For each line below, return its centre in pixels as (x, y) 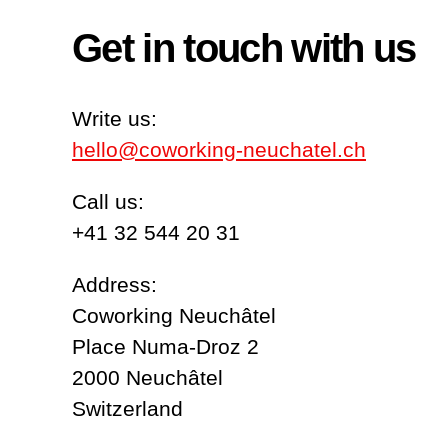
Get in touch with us (244, 48)
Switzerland (127, 409)
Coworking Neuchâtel (174, 316)
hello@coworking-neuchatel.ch (219, 150)
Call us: (108, 202)
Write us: (114, 119)
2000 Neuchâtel (147, 378)
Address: (114, 285)
